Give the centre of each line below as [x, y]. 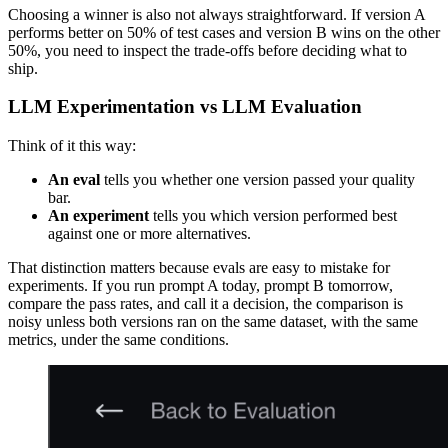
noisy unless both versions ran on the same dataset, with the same [213, 321]
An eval [74, 179]
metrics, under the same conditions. [118, 339]
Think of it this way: [72, 145]
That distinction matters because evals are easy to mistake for [199, 267]
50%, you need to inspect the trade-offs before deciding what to [207, 50]
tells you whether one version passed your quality [257, 179]
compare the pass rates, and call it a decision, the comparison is [205, 303]
